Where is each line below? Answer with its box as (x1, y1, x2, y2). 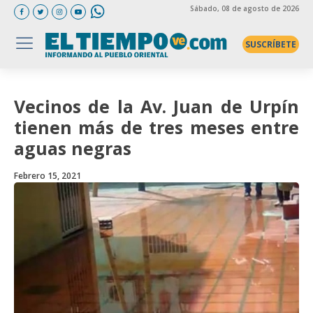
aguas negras (14, 136, 131, 160)
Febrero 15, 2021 (14, 170, 81, 182)
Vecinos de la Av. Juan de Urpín (14, 94, 299, 118)
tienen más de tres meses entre (14, 115, 299, 139)
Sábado (189, 3, 217, 13)
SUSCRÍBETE (245, 38, 296, 50)
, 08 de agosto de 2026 (217, 3, 299, 13)
